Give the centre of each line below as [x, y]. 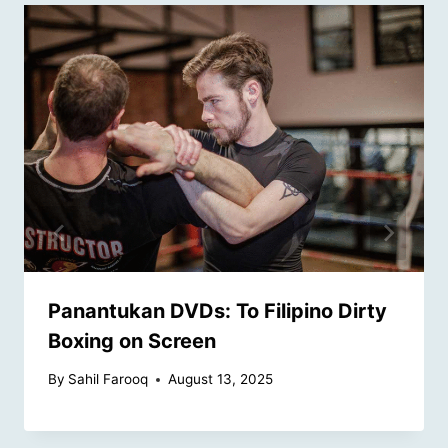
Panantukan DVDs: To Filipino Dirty [217, 310]
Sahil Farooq [108, 379]
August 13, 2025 [221, 379]
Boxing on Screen [132, 340]
